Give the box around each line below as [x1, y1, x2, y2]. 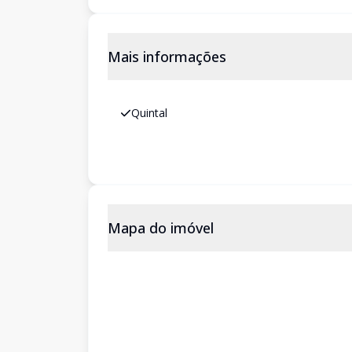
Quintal [131, 105, 167, 120]
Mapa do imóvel [108, 218, 214, 237]
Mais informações [108, 47, 226, 66]
